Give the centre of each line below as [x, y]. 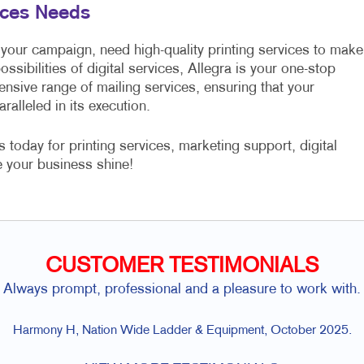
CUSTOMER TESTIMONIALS [182, 267]
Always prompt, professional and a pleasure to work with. [182, 290]
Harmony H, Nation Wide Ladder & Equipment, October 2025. [182, 331]
